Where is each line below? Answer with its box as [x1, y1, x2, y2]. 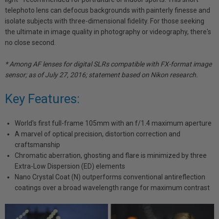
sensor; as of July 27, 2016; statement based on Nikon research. [5, 71, 198, 79]
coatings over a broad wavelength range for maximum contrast [15, 184, 210, 192]
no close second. [5, 39, 56, 46]
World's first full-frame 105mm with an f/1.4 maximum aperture [15, 119, 212, 127]
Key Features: [5, 91, 80, 106]
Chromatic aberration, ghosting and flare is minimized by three [15, 152, 207, 159]
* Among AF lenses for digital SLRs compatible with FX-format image [5, 60, 212, 68]
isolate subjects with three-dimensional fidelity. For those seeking [5, 17, 204, 25]
